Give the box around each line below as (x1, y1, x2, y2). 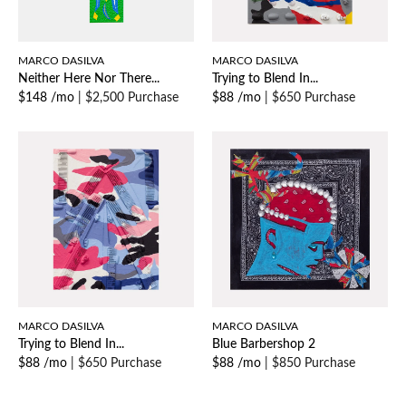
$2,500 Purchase (85, 92, 179, 105)
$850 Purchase (272, 357, 355, 371)
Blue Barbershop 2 (212, 338, 315, 352)
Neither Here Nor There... (18, 72, 159, 86)
